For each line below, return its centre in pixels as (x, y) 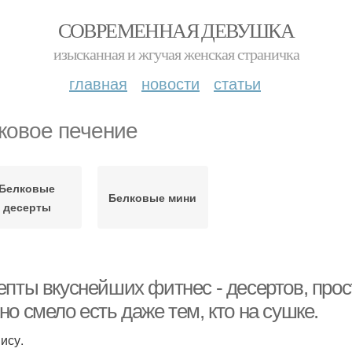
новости (170, 83)
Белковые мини (153, 197)
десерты (27, 207)
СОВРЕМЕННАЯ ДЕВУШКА (176, 30)
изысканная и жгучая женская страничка (176, 54)
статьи (237, 83)
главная (98, 83)
